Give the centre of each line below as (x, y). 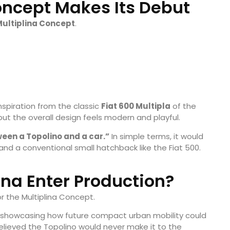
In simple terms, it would (156, 136)
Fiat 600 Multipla (136, 106)
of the (183, 106)
